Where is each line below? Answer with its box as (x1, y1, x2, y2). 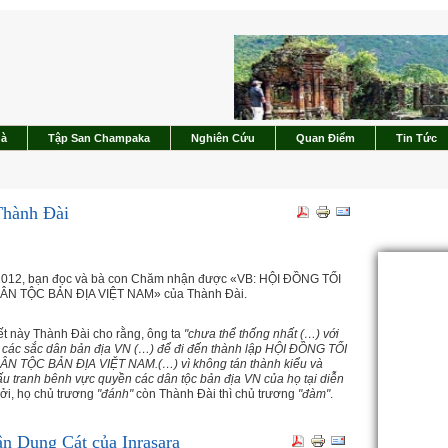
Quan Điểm (295, 132, 355, 144)
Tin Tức (395, 132, 437, 144)
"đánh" (97, 387, 133, 401)
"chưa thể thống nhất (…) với (184, 327, 339, 341)
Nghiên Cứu (190, 132, 255, 144)
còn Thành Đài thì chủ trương (133, 387, 298, 401)
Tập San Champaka (47, 132, 150, 144)
